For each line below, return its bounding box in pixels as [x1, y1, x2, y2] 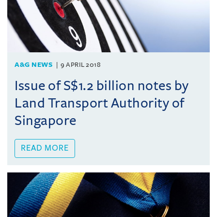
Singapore [15, 113, 77, 128]
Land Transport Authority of [15, 95, 185, 110]
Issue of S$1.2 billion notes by [15, 78, 189, 93]
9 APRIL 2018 [61, 61, 101, 68]
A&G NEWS [15, 61, 52, 68]
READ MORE [21, 143, 69, 153]
